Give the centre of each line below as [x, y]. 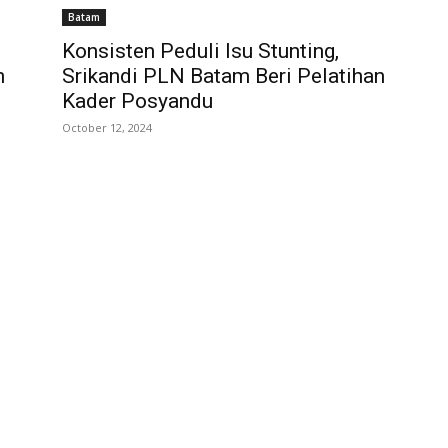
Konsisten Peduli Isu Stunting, [200, 51]
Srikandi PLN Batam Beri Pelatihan [223, 76]
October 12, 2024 [107, 128]
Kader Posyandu [137, 101]
